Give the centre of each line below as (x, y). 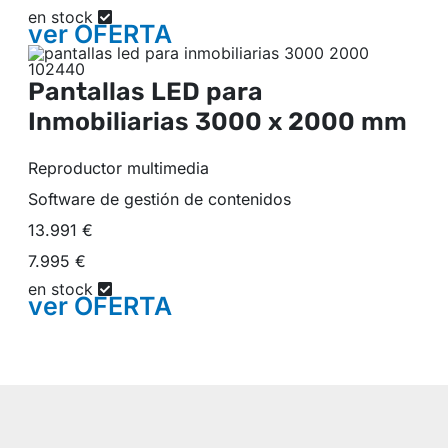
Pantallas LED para (145, 91)
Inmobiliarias (111, 121)
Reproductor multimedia (121, 167)
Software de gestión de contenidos (159, 198)
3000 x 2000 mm (301, 121)
